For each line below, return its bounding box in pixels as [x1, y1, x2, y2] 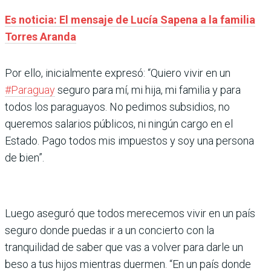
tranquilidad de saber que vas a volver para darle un [5, 241, 243, 253]
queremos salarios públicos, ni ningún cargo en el [5, 117, 233, 130]
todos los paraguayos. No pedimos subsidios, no [5, 100, 230, 113]
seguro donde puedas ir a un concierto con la [5, 224, 214, 237]
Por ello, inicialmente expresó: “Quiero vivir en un [5, 67, 230, 79]
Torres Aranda [5, 30, 76, 43]
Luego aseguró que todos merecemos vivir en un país [5, 207, 255, 220]
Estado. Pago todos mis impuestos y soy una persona [5, 134, 254, 147]
